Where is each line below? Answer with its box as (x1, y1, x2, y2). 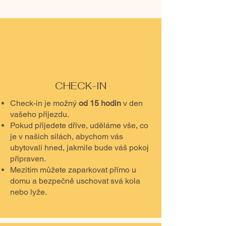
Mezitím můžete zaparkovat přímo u (10, 165, 136, 175)
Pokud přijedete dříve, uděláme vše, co (10, 121, 148, 130)
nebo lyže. (10, 187, 47, 197)
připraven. (10, 154, 46, 163)
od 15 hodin (79, 98, 121, 108)
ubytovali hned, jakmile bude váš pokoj (10, 143, 149, 152)
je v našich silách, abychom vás (10, 132, 123, 141)
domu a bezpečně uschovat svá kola (10, 176, 140, 186)
